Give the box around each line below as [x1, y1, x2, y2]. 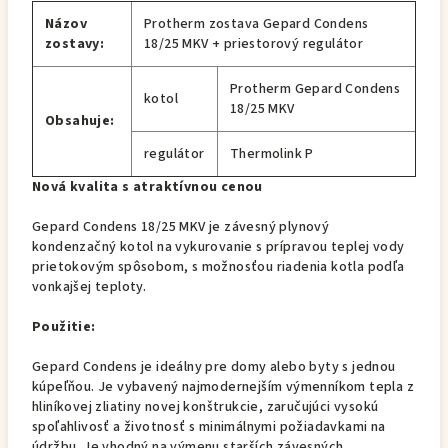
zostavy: [45, 34, 105, 54]
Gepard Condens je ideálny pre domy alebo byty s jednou [32, 357, 396, 377]
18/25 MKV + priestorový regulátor [144, 34, 364, 54]
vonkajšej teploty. [32, 277, 147, 297]
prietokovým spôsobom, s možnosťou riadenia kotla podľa [32, 257, 405, 277]
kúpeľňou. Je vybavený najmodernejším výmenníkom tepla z [32, 377, 414, 397]
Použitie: [32, 317, 96, 337]
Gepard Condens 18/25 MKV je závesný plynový [32, 217, 330, 237]
